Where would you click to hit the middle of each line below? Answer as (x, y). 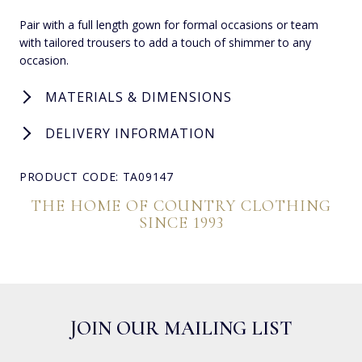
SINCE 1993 (181, 223)
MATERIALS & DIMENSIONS (139, 97)
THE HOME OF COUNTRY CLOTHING (181, 206)
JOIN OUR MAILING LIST (181, 328)
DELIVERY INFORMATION (130, 133)
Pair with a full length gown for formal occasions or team (169, 24)
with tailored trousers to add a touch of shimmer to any (165, 42)
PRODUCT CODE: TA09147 (97, 176)
